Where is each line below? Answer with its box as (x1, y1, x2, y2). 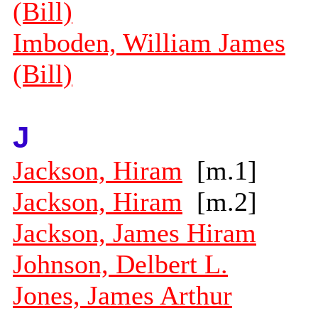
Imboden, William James (13, 28, 285, 58)
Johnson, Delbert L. (13, 249, 228, 280)
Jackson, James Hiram (13, 218, 256, 248)
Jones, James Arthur (13, 280, 232, 311)
